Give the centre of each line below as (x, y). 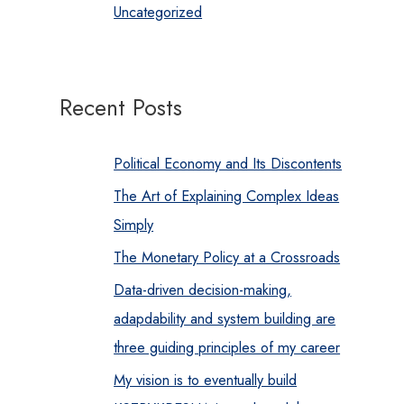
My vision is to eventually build (206, 380)
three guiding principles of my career (227, 348)
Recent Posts (121, 108)
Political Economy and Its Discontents (228, 163)
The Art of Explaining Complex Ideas (227, 195)
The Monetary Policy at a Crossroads (227, 257)
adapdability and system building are (225, 319)
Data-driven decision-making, (203, 290)
